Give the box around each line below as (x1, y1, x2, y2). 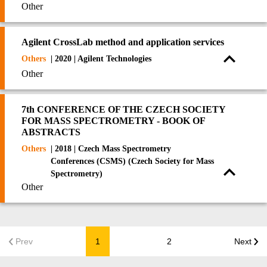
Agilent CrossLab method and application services (21, 37, 224, 47)
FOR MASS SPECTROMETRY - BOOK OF (21, 116, 205, 126)
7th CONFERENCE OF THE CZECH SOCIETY (21, 104, 225, 114)
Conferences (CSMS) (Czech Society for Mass (51, 157, 214, 166)
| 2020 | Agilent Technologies (51, 54, 151, 63)
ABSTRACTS (21, 127, 80, 137)
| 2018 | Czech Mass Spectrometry (51, 144, 171, 153)
